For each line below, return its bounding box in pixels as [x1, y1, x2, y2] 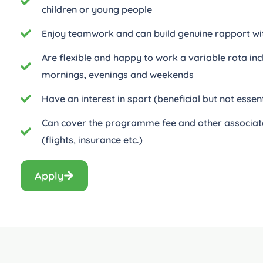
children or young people [41, 3, 152, 15]
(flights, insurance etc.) [41, 133, 143, 146]
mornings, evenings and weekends [41, 68, 194, 80]
